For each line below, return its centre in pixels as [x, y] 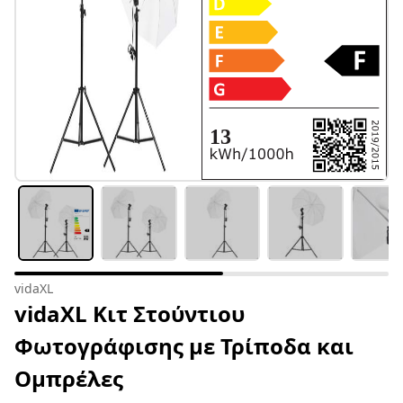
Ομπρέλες [69, 379]
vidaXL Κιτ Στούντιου [130, 314]
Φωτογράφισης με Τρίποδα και [184, 346]
